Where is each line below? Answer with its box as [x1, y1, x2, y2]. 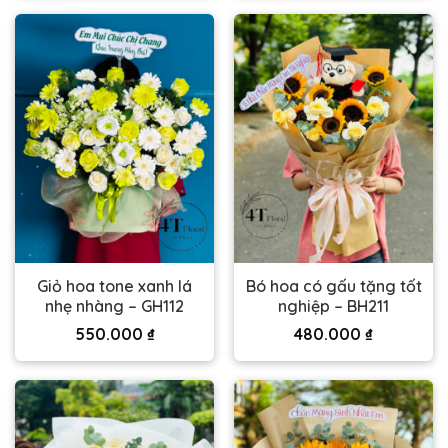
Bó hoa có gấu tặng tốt [245, 275, 422, 296]
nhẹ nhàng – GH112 [45, 295, 184, 316]
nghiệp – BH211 [278, 295, 389, 316]
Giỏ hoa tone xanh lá [37, 275, 192, 296]
